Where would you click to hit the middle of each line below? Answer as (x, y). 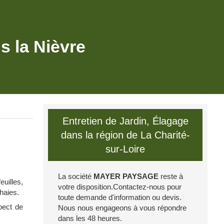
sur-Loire (125, 149)
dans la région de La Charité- (125, 135)
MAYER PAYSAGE (126, 176)
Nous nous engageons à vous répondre (122, 208)
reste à (171, 176)
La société (76, 176)
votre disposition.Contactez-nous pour (120, 187)
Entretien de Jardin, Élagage (125, 121)
